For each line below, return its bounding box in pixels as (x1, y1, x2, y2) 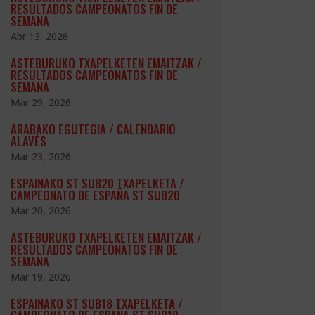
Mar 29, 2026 (10, 96, 71, 110)
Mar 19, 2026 (10, 270, 71, 284)
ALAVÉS (10, 132, 46, 150)
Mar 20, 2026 (10, 204, 71, 218)
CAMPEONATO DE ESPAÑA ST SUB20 (10, 186, 180, 205)
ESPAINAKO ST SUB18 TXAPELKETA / (10, 295, 183, 313)
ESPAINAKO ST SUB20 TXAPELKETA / (10, 174, 184, 193)
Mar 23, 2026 (10, 150, 71, 164)
